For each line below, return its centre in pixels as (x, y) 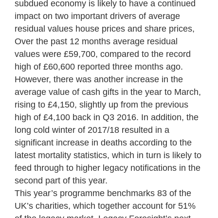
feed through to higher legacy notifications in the (108, 168)
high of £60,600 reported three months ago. (99, 66)
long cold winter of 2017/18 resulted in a (92, 130)
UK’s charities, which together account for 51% (105, 206)
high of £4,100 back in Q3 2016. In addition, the (107, 117)
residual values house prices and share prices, (105, 28)
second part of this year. (61, 180)
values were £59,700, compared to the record (103, 54)
